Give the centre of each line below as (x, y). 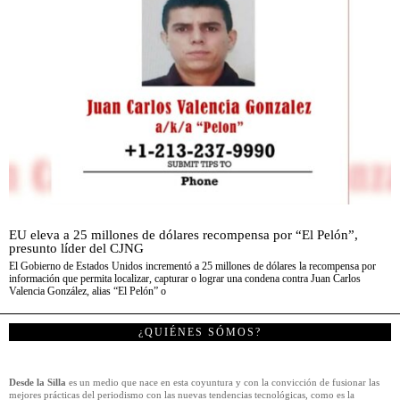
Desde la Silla (37, 383)
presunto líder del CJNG (76, 248)
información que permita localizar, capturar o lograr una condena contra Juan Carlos (185, 279)
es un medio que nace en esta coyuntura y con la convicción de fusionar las (223, 383)
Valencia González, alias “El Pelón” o (87, 292)
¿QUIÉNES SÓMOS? (200, 333)
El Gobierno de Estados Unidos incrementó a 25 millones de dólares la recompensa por (192, 267)
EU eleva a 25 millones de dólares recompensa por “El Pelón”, (183, 235)
